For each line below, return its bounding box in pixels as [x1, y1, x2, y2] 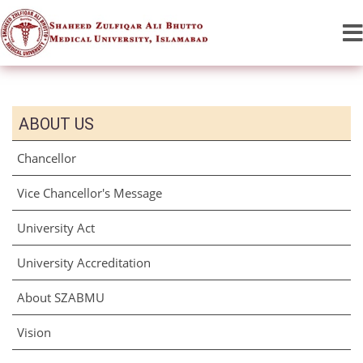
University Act [16, 220, 95, 236]
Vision [16, 324, 51, 340]
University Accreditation [16, 254, 151, 271]
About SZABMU [16, 289, 105, 305]
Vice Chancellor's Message [16, 185, 162, 201]
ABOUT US [18, 114, 94, 134]
